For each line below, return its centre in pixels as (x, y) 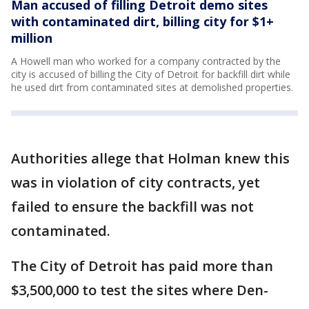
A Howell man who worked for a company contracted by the (146, 61)
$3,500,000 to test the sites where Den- (140, 290)
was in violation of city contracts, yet (136, 182)
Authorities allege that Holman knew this (150, 158)
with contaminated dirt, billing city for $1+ (142, 21)
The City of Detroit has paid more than (142, 266)
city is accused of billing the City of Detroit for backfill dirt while (151, 74)
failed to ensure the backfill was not (132, 207)
